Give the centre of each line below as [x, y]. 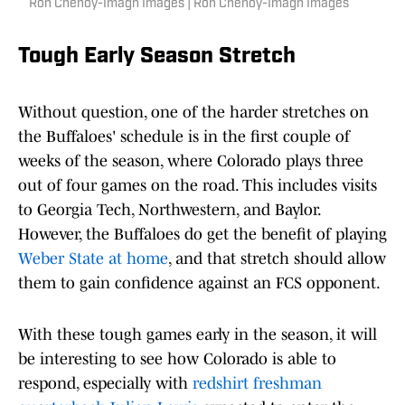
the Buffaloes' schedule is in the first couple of [184, 137]
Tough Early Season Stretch [157, 57]
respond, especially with [105, 384]
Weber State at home [93, 259]
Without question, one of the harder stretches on [193, 113]
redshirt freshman [257, 384]
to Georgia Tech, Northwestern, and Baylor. [169, 210]
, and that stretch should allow [277, 259]
